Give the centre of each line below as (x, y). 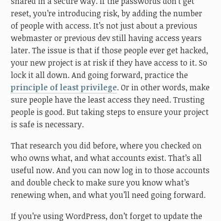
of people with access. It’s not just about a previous (104, 26)
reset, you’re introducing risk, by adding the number (107, 14)
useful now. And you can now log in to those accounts (110, 170)
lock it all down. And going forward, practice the (100, 75)
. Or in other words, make (164, 88)
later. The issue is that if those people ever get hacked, (110, 51)
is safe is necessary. (48, 125)
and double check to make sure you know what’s (100, 183)
